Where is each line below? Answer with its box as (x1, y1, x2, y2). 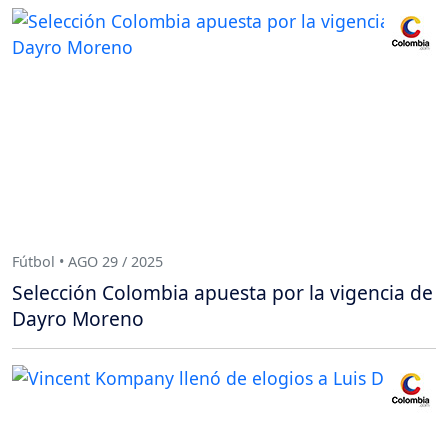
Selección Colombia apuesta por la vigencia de (12, 279, 433, 307)
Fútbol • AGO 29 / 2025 (12, 251, 163, 271)
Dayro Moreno (12, 305, 144, 333)
